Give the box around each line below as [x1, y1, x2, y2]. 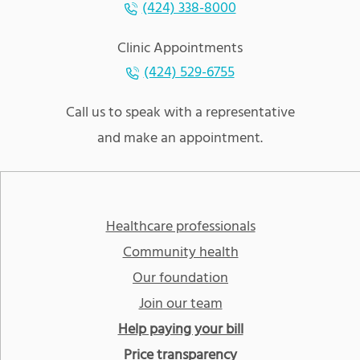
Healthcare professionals [105, 215, 256, 239]
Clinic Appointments [117, 37, 243, 61]
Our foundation [133, 267, 228, 291]
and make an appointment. [97, 127, 263, 151]
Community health [122, 241, 239, 265]
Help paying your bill [117, 318, 243, 342]
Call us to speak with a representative [65, 101, 295, 125]
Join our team [138, 292, 223, 317]
